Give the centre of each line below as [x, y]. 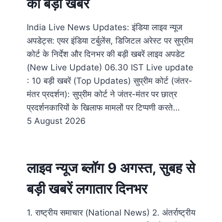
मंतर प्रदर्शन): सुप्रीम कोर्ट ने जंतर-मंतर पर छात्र [102, 94]
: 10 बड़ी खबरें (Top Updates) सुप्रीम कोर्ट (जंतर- [110, 81]
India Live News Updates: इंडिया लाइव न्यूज [105, 28]
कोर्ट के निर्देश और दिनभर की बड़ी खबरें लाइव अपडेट [106, 54]
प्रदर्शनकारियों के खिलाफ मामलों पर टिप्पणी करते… [103, 108]
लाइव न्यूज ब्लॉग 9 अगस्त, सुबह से [111, 168]
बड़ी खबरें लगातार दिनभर [87, 189]
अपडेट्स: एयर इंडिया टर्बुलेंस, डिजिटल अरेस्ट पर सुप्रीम [110, 41]
